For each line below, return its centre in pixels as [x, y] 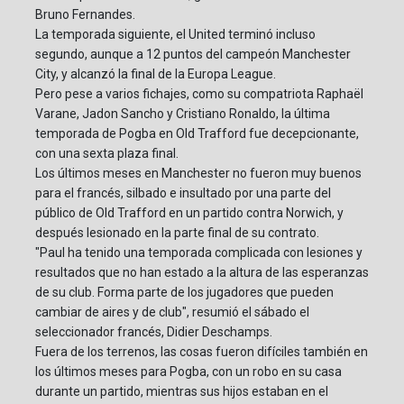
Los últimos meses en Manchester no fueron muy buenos [198, 174]
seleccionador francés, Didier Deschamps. [154, 332]
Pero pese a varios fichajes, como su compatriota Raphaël [199, 94]
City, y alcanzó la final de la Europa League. [156, 74]
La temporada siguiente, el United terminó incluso [175, 35]
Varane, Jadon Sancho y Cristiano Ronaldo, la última [183, 114]
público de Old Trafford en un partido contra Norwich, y [189, 213]
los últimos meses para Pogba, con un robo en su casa [188, 372]
